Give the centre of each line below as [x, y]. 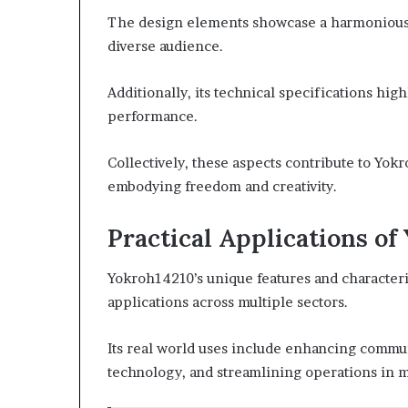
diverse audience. [165, 46]
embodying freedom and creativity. [222, 186]
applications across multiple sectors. [228, 302]
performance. [153, 116]
